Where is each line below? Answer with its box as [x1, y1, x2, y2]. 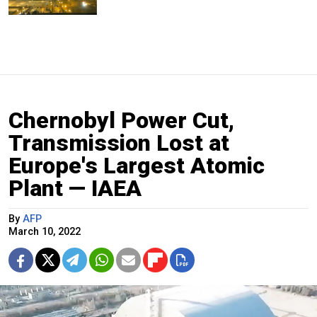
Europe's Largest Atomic [8, 151, 265, 179]
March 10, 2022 [8, 225, 81, 238]
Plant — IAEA [8, 174, 142, 202]
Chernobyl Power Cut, [8, 106, 234, 134]
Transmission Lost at [8, 129, 229, 156]
